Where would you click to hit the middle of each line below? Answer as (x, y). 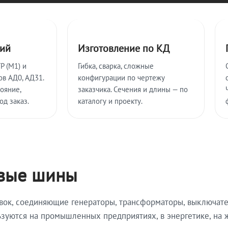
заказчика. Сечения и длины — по (133, 89)
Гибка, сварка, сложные (116, 66)
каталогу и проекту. (110, 101)
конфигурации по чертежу (121, 78)
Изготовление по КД (124, 48)
